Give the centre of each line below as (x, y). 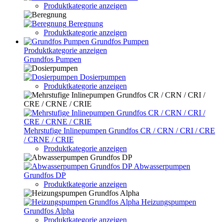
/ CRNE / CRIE (49, 139)
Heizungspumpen (169, 202)
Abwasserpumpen (162, 166)
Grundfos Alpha (49, 211)
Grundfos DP (45, 175)
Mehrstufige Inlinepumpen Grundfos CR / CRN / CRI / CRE (119, 131)
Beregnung (86, 24)
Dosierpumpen (103, 77)
